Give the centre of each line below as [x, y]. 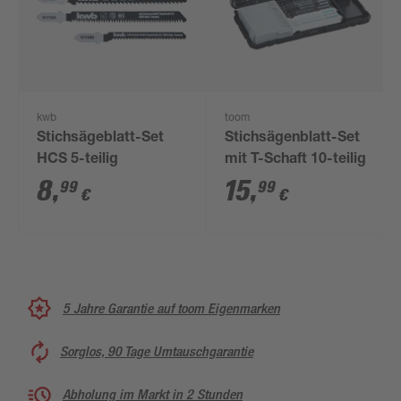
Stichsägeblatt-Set [101, 139]
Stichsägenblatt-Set [293, 139]
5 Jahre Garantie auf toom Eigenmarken [171, 308]
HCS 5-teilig [78, 160]
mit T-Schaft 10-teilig [296, 160]
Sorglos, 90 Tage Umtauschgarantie [157, 351]
